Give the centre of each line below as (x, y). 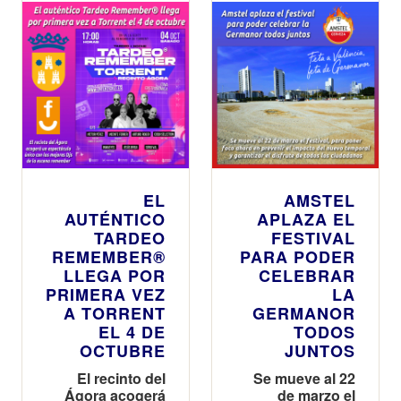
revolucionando (302, 15)
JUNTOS (320, 350)
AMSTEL (320, 200)
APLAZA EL (306, 219)
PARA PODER (298, 256)
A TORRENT (115, 313)
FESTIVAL (313, 238)
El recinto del (121, 378)
